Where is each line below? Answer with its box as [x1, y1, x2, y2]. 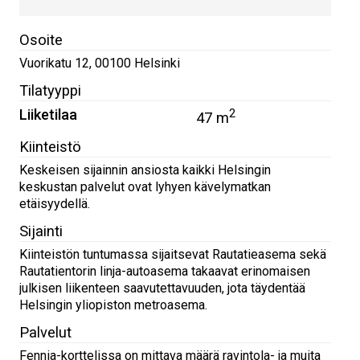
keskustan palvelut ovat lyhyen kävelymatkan [19, 179, 271, 195]
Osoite [19, 31, 63, 49]
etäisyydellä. [19, 196, 90, 212]
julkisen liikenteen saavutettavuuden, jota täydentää [19, 280, 305, 297]
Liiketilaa [19, 106, 77, 124]
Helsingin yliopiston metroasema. [19, 297, 207, 313]
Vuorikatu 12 [19, 55, 89, 72]
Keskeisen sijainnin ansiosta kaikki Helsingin [19, 162, 271, 178]
